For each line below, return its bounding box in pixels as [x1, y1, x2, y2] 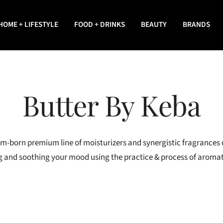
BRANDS [183, 19, 210, 30]
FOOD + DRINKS [74, 19, 125, 30]
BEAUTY [141, 19, 167, 30]
